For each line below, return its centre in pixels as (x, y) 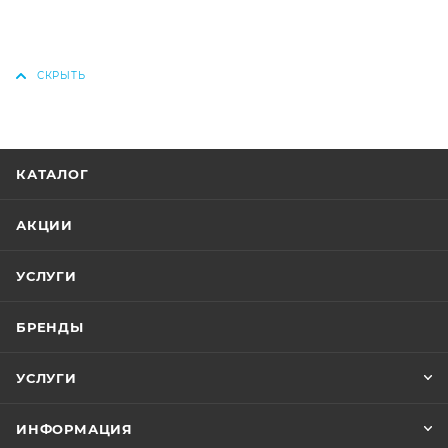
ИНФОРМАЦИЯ (74, 428)
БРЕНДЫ (50, 326)
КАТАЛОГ (52, 173)
